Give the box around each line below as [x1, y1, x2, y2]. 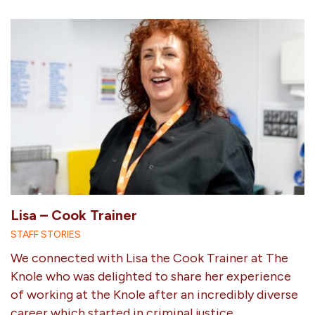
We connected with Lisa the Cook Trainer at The [11, 250, 288, 266]
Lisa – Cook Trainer [11, 206, 137, 224]
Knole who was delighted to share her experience [11, 268, 291, 284]
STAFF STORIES [11, 228, 81, 240]
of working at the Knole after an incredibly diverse [11, 286, 298, 302]
